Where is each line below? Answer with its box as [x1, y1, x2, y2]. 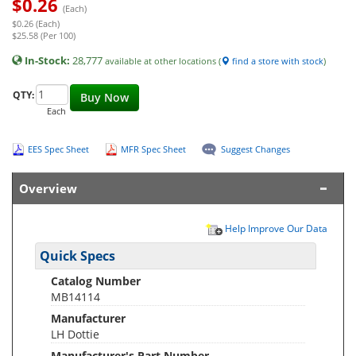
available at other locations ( [105, 54, 221, 67]
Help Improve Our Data [222, 221, 327, 234]
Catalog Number [51, 273, 141, 288]
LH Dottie [51, 326, 99, 342]
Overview [19, 180, 77, 196]
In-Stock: [25, 52, 70, 68]
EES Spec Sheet [28, 142, 89, 155]
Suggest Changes [221, 142, 290, 155]
